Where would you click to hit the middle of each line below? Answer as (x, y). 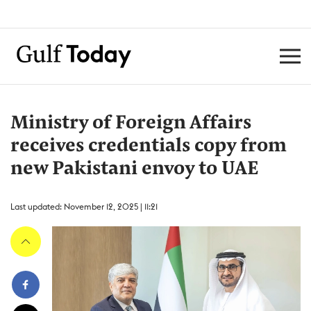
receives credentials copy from (149, 146)
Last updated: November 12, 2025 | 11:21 (84, 207)
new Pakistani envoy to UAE (135, 169)
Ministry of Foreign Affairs (131, 124)
